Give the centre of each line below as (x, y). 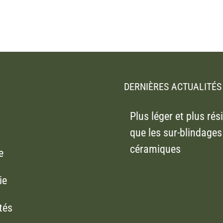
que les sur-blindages (176, 133)
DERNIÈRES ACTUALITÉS (173, 87)
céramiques (155, 149)
